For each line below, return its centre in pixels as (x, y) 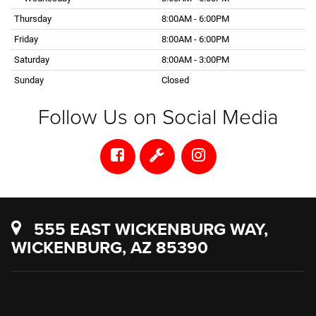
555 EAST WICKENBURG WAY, (149, 229)
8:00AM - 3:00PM (195, 59)
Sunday (29, 80)
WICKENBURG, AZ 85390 (110, 247)
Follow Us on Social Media (158, 116)
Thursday (33, 18)
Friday (26, 39)
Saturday (32, 59)
